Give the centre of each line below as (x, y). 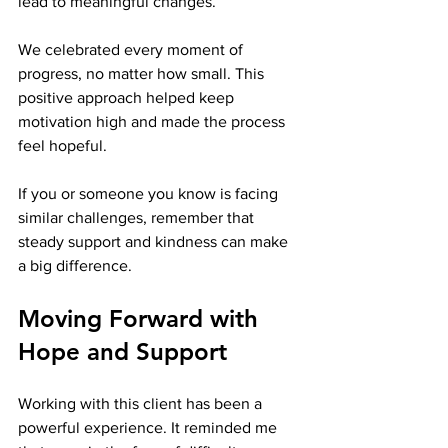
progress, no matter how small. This (143, 73)
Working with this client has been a (142, 403)
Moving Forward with (141, 318)
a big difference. (75, 265)
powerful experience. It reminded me (149, 427)
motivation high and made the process (153, 121)
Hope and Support (122, 351)
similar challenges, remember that (138, 217)
